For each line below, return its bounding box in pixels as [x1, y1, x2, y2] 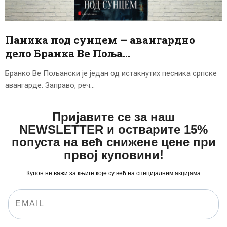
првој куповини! [63, 147, 164, 162]
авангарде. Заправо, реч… [5, 80, 95, 90]
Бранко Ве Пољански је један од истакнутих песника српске [5, 68, 217, 78]
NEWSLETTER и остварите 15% [19, 122, 208, 136]
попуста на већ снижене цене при [11, 135, 216, 149]
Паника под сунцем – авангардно [5, 32, 195, 47]
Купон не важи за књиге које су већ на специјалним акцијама [26, 169, 201, 177]
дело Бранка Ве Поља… [5, 46, 130, 60]
